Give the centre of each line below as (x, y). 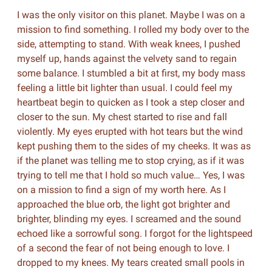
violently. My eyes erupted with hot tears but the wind (130, 131)
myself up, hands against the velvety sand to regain (127, 59)
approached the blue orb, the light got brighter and (123, 204)
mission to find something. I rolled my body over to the (133, 29)
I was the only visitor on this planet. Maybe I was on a (131, 15)
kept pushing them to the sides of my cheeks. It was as (134, 146)
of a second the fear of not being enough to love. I (123, 248)
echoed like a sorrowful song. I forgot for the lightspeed (134, 233)
